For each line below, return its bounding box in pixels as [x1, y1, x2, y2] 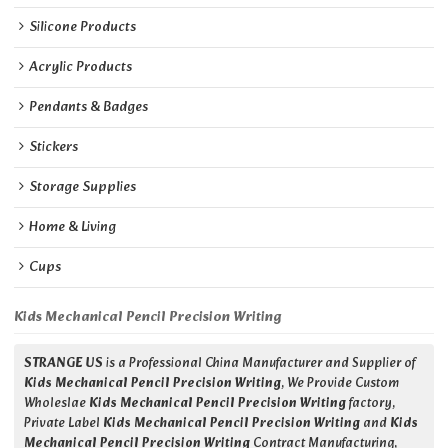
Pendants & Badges [29, 96, 149, 120]
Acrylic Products [29, 56, 133, 80]
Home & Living [29, 216, 117, 240]
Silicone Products [29, 16, 137, 40]
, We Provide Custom [281, 373, 400, 396]
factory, [346, 393, 396, 416]
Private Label [24, 413, 104, 436]
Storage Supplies [29, 176, 137, 200]
